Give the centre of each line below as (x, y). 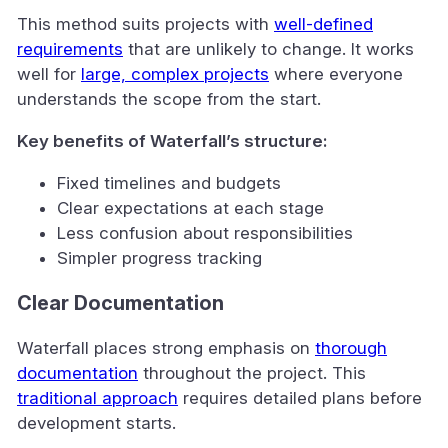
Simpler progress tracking (159, 257)
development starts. (96, 422)
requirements (70, 48)
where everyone (336, 73)
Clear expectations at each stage (190, 207)
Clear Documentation (120, 302)
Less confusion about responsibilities (205, 232)
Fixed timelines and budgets (169, 182)
